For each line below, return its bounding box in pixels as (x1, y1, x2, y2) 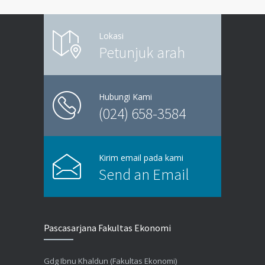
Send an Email (99, 164, 189, 184)
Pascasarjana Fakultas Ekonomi (44, 221, 171, 234)
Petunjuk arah (99, 42, 185, 62)
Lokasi (99, 30, 124, 41)
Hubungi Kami (99, 91, 152, 102)
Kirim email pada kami (99, 151, 183, 163)
